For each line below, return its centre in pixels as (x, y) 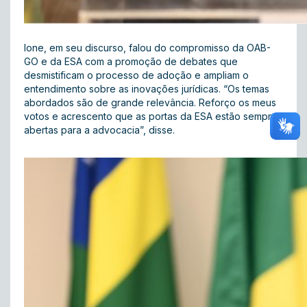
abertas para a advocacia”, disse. (99, 130)
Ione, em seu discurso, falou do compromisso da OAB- (147, 48)
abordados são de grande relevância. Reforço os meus (150, 102)
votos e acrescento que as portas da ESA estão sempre (151, 116)
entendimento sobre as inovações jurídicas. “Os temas (147, 89)
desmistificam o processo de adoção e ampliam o (136, 75)
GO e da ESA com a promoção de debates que (131, 61)
